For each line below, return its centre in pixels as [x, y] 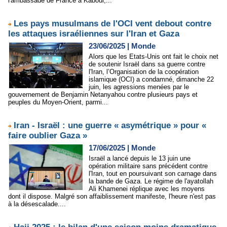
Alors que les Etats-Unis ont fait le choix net [154, 56]
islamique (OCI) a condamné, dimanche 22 [151, 79]
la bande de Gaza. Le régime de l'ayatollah [151, 181]
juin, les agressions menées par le [139, 87]
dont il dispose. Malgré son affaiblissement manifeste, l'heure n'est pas [112, 196]
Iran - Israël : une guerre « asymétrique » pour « [110, 125]
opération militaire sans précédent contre [148, 166]
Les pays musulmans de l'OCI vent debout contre [112, 24]
